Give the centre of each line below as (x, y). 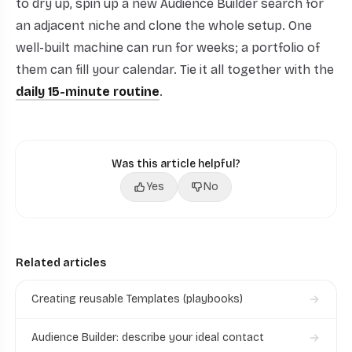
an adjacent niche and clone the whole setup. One (164, 26)
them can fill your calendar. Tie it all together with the (175, 70)
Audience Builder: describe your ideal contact (148, 337)
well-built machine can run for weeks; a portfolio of (168, 48)
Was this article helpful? (176, 164)
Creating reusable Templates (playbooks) (137, 299)
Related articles (61, 263)
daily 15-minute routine (88, 92)
